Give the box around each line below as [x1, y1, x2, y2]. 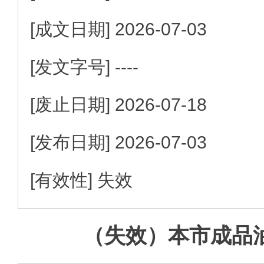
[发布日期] [30, 132, 115, 152]
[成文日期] [30, 19, 115, 39]
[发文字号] [30, 57, 115, 77]
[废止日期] [30, 94, 115, 114]
